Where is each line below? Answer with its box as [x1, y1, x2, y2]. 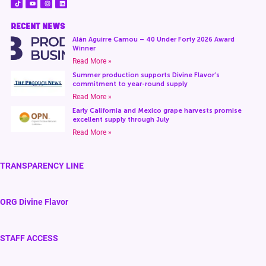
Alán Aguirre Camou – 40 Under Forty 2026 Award [72, 35, 235, 43]
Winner [72, 44, 96, 52]
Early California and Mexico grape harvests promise [72, 106, 242, 115]
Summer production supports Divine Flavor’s [72, 71, 220, 79]
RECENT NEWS [10, 20, 65, 31]
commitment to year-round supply [72, 80, 188, 88]
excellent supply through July [72, 115, 169, 123]
